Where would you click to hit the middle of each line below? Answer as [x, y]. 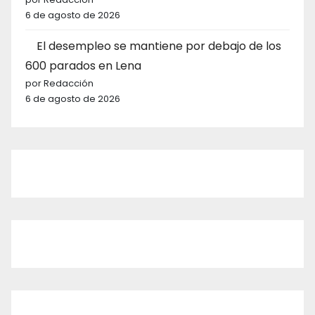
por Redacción [59, 83]
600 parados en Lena [83, 65]
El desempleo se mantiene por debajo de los [159, 46]
